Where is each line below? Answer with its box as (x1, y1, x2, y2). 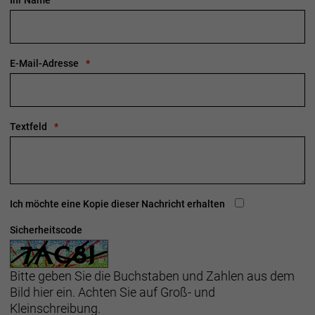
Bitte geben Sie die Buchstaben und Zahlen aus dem (10, 269, 295, 283)
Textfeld (10, 121, 47, 132)
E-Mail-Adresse (10, 58, 79, 69)
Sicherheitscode (10, 224, 82, 236)
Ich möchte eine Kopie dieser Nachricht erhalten (10, 198, 225, 210)
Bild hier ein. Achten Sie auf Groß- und (10, 285, 215, 300)
